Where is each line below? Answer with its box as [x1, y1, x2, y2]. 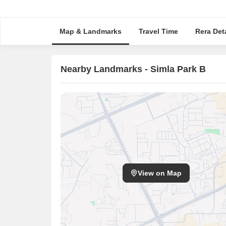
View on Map [138, 168, 182, 177]
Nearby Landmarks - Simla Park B [61, 64, 206, 74]
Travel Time [138, 27, 178, 35]
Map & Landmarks [59, 27, 122, 35]
